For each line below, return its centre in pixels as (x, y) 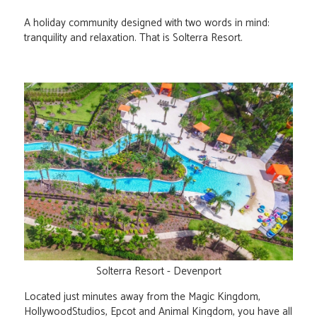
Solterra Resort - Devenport (158, 272)
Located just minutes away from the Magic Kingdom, (142, 297)
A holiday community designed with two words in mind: (147, 23)
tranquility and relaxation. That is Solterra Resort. (133, 38)
